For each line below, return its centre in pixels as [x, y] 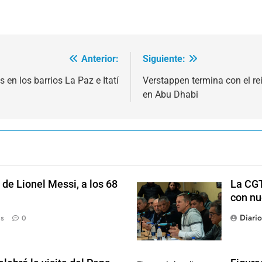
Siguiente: [164, 58]
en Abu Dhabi [170, 94]
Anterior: [100, 58]
